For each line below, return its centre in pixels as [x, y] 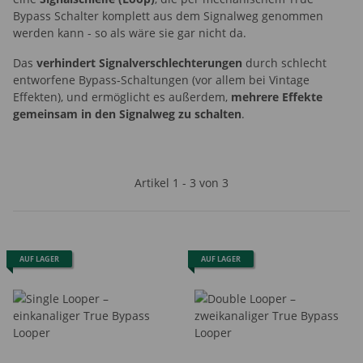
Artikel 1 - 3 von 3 [181, 182]
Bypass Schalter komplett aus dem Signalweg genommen [168, 15]
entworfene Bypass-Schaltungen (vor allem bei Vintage [161, 79]
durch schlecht [284, 62]
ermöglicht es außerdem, [161, 96]
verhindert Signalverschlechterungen [139, 62]
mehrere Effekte [277, 96]
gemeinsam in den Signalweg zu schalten [127, 113]
